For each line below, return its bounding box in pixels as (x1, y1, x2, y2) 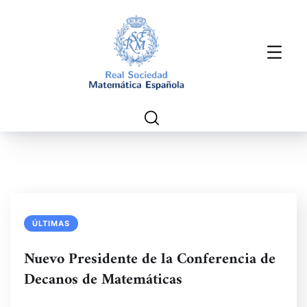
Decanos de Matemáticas (24, 267, 182, 293)
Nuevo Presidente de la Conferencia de (24, 246, 275, 273)
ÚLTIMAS (32, 219, 70, 228)
